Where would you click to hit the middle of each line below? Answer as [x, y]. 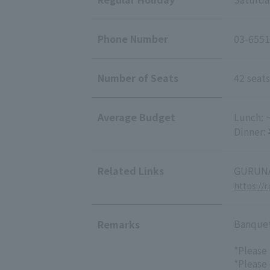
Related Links [131, 170]
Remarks [119, 224]
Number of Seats [138, 77]
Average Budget [137, 117]
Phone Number [133, 38]
